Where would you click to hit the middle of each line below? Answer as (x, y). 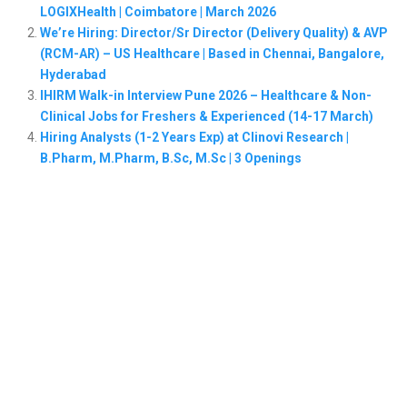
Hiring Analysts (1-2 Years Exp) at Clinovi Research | (194, 137)
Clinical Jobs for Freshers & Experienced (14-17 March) (206, 116)
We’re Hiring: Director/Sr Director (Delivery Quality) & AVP (213, 32)
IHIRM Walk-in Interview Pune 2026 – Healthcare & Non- (205, 95)
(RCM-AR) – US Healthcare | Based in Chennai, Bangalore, (212, 53)
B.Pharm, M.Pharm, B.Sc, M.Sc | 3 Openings (170, 158)
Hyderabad (73, 74)
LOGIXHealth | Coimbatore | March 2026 (158, 11)
